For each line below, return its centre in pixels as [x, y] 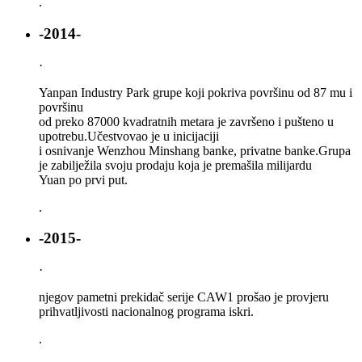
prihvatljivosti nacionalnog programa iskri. [146, 312]
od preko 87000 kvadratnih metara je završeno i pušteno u [186, 121]
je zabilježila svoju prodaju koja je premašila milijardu [175, 165]
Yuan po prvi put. [83, 179]
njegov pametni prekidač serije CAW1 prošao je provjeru [184, 297]
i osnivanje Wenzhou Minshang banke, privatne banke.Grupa [195, 150]
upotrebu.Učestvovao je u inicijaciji [129, 136]
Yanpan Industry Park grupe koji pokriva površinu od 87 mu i [196, 92]
